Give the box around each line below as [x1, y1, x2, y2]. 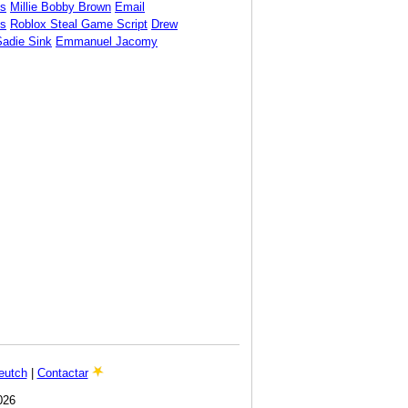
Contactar [36, 365, 88, 380]
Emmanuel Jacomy [56, 34, 158, 48]
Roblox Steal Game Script [10, 16, 148, 31]
